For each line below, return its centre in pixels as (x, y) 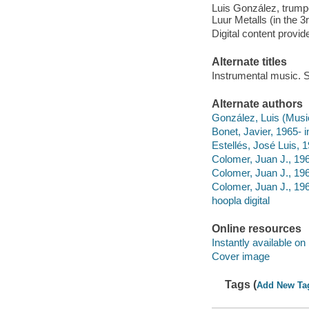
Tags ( (241, 285)
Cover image (240, 256)
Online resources (256, 229)
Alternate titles (249, 62)
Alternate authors (257, 104)
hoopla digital (240, 200)
